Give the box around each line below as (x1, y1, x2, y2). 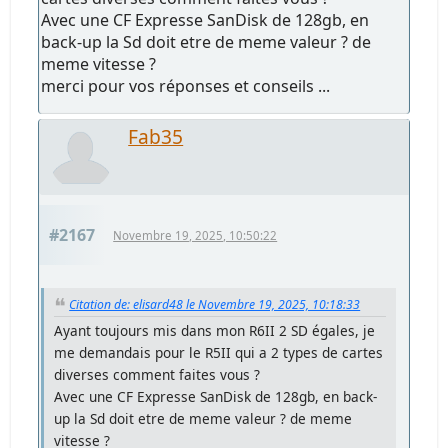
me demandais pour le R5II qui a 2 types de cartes (54, 343, 384, 363)
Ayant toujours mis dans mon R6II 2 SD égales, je (54, 321, 376, 341)
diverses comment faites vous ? (54, 365, 261, 385)
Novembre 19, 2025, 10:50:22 (113, 227, 278, 243)
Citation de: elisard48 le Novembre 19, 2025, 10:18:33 (69, 295, 361, 313)
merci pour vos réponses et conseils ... (41, 74, 331, 97)
